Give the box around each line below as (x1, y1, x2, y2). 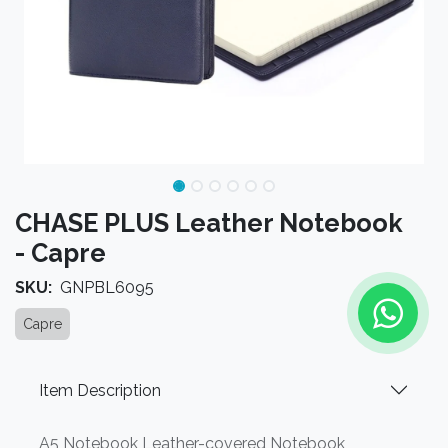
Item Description (39, 380, 161, 400)
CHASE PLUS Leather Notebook (15, 208, 403, 238)
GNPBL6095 (60, 278, 154, 297)
